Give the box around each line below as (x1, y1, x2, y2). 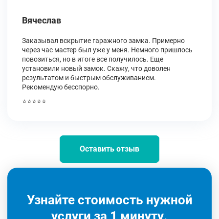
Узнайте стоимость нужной (26, 193, 193, 207)
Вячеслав (22, 15, 61, 25)
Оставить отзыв (80, 144, 139, 153)
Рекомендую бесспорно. (22, 83, 100, 91)
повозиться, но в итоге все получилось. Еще (22, 55, 163, 63)
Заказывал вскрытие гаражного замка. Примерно (22, 37, 185, 44)
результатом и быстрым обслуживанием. (22, 74, 156, 82)
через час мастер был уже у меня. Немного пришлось (22, 46, 193, 54)
